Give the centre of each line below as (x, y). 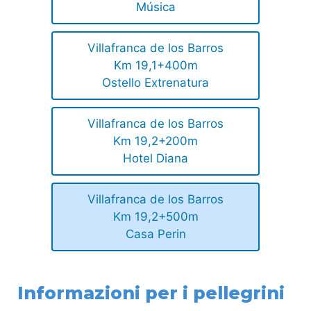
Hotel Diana (155, 158)
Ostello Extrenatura (155, 82)
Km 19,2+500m (155, 216)
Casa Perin (155, 234)
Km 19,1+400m (155, 65)
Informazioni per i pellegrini (151, 293)
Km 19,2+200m (155, 141)
